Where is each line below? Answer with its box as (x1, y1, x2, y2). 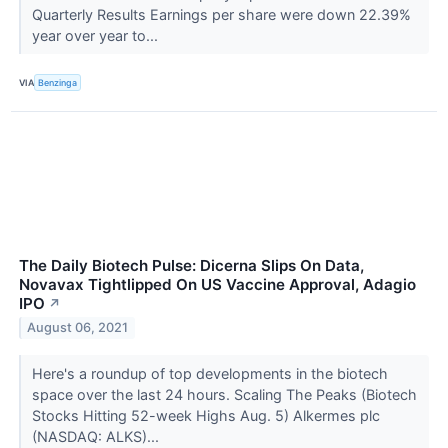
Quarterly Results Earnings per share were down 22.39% (31, 6, 411, 24)
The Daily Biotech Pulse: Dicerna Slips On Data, (19, 255, 364, 275)
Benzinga (38, 76, 78, 88)
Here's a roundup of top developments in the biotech (31, 364, 388, 382)
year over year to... (31, 27, 162, 45)
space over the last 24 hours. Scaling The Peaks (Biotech (31, 385, 417, 403)
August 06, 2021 (27, 320, 129, 336)
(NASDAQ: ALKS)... (31, 427, 163, 445)
